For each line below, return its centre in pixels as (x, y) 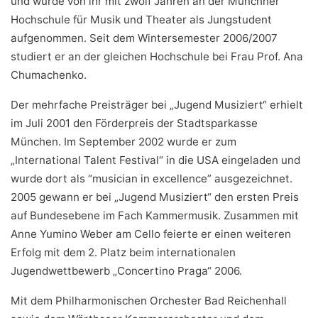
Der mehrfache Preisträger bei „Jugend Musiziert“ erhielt (157, 105)
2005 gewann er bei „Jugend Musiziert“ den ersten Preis (155, 197)
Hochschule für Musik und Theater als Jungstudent (141, 20)
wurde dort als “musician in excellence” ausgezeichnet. (152, 179)
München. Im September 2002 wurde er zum (124, 142)
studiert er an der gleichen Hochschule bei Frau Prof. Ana (157, 57)
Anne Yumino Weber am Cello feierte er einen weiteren (151, 234)
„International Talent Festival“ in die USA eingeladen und (155, 160)
